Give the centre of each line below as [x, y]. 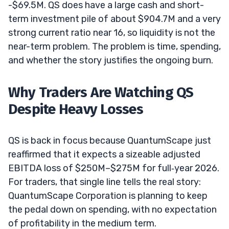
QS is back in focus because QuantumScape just [110, 140]
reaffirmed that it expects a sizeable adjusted [104, 154]
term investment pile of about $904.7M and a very [114, 19]
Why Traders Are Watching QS [101, 92]
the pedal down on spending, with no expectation [112, 209]
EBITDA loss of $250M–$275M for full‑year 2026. [114, 168]
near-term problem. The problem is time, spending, [114, 46]
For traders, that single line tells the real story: [105, 182]
